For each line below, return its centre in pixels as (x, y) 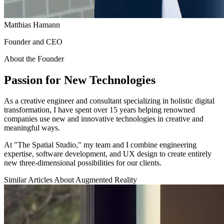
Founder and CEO (33, 41)
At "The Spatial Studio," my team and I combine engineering (100, 145)
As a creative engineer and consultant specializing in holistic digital (109, 101)
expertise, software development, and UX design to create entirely (108, 154)
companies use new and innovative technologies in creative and (104, 119)
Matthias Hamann (32, 24)
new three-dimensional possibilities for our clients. (83, 163)
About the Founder (34, 58)
